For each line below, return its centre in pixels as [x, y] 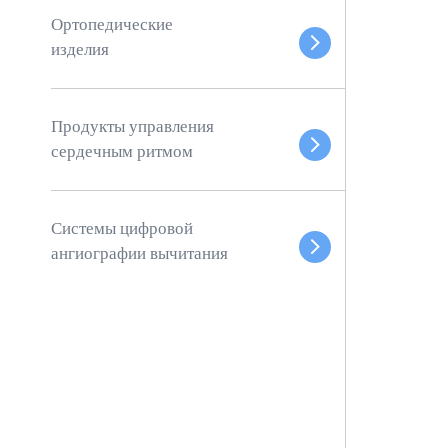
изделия [80, 49]
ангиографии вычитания [140, 254]
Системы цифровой [122, 229]
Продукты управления [133, 127]
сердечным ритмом [122, 152]
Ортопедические [112, 24]
